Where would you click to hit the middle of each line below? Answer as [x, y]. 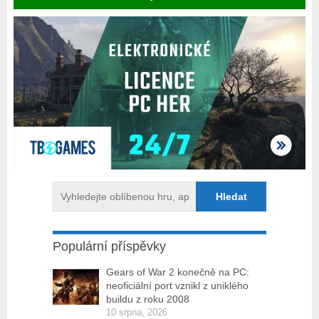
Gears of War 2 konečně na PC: [178, 272]
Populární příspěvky [109, 247]
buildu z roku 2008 [148, 299]
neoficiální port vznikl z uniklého [177, 286]
